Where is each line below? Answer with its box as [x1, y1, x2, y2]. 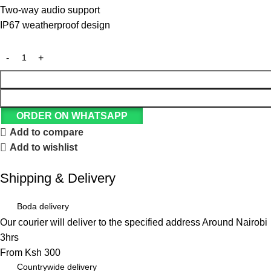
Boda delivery [17, 201, 69, 212]
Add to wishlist [10, 142, 78, 153]
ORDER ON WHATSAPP [16, 111, 128, 122]
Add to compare [10, 127, 84, 138]
